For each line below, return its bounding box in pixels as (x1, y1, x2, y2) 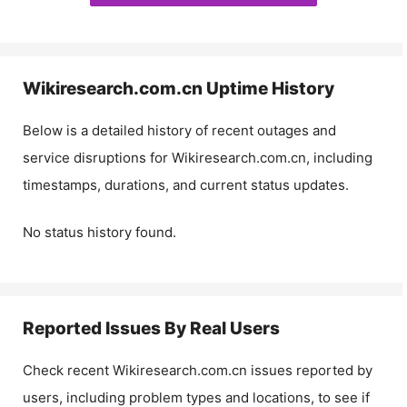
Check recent (23, 362, 113, 379)
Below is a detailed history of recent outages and (23, 121, 336, 139)
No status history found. (23, 223, 176, 241)
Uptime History (203, 77, 334, 99)
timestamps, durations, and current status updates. (23, 175, 349, 194)
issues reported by (247, 362, 372, 379)
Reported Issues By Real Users (23, 318, 280, 339)
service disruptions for (23, 148, 172, 166)
